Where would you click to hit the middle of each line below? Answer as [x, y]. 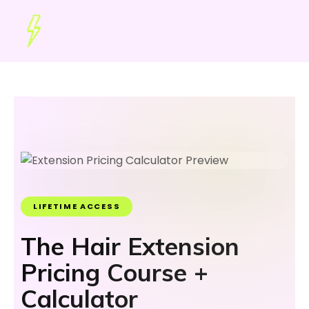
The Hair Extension [130, 246]
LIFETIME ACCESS [77, 206]
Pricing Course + [114, 272]
